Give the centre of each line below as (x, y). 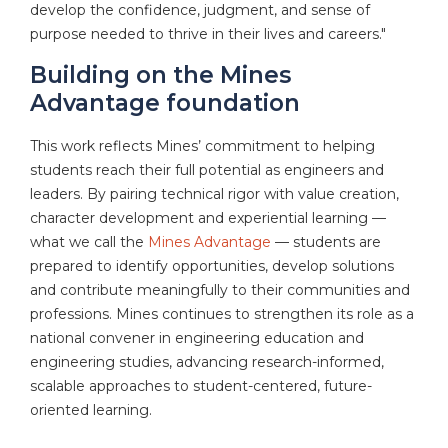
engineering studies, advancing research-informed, (207, 362)
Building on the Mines (160, 74)
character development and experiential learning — (208, 218)
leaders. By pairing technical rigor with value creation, (214, 194)
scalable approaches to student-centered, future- (201, 386)
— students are (326, 242)
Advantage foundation (168, 102)
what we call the (89, 242)
